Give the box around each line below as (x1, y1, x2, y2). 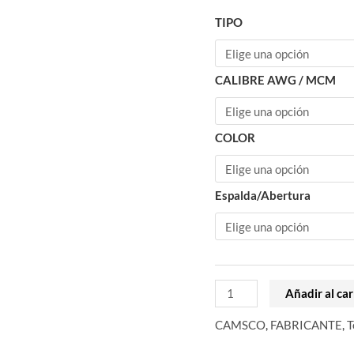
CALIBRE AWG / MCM (215, 72, 336, 87)
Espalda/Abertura (215, 187, 311, 202)
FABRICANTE (270, 317, 342, 332)
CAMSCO (215, 317, 265, 332)
